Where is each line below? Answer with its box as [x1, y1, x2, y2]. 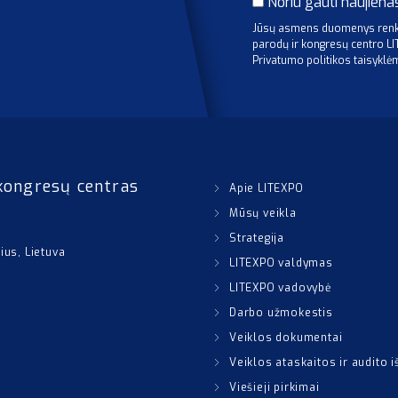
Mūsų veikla [229, 206, 297, 220]
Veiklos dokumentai [229, 330, 343, 345]
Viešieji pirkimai [229, 380, 320, 394]
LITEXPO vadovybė [229, 281, 331, 295]
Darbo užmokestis [229, 306, 333, 320]
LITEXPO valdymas [229, 256, 333, 270]
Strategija [229, 231, 284, 245]
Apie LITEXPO [229, 181, 304, 195]
